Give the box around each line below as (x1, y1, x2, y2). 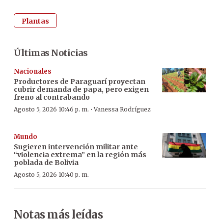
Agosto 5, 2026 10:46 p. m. (14, 105, 89, 113)
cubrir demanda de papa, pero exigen (14, 84, 149, 94)
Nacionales (14, 67, 52, 76)
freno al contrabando (14, 92, 90, 102)
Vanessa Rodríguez (94, 105, 151, 113)
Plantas (22, 16, 49, 26)
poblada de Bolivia (14, 158, 79, 167)
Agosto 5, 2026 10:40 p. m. (14, 170, 89, 178)
